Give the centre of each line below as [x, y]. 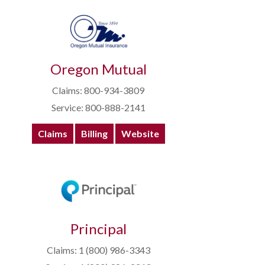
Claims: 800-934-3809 [98, 91]
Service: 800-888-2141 [98, 108]
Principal [98, 229]
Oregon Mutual [98, 69]
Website [140, 134]
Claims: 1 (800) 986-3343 [98, 250]
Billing [94, 134]
